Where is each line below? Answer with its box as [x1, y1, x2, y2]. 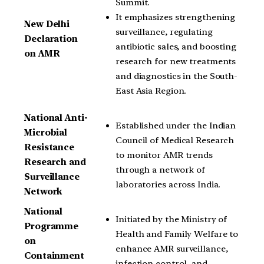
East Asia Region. [115, 85, 187, 96]
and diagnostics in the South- [115, 70, 238, 81]
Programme [24, 221, 79, 232]
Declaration [24, 34, 78, 45]
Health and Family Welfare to [115, 228, 239, 239]
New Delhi [24, 19, 70, 30]
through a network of [115, 164, 205, 175]
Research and [24, 157, 86, 168]
